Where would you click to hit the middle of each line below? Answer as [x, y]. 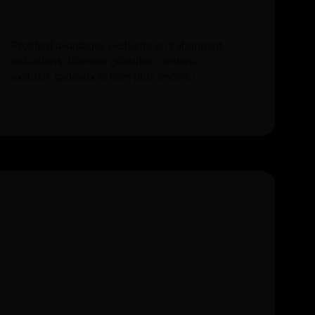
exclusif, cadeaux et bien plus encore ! [104, 77]
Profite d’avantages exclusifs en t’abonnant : [120, 46]
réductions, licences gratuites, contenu [105, 61]
